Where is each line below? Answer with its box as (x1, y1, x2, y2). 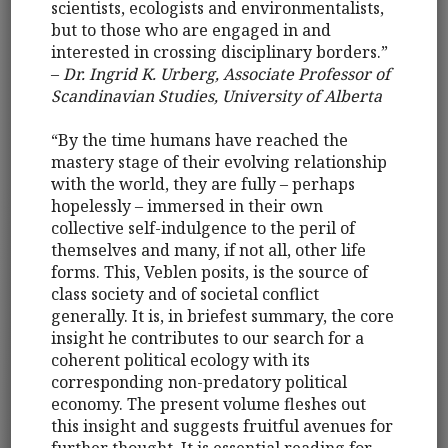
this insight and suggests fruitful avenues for (51, 415, 394, 438)
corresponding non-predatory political (51, 371, 348, 394)
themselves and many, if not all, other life (51, 239, 367, 262)
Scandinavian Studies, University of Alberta (51, 85, 383, 108)
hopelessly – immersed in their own (51, 195, 324, 218)
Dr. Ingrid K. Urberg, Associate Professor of (63, 63, 391, 86)
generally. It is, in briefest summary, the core (51, 305, 395, 328)
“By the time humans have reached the (51, 129, 349, 152)
